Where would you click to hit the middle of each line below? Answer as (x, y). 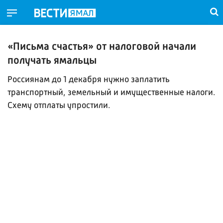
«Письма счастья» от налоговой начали (102, 47)
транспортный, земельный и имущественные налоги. (111, 93)
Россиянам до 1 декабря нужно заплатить (89, 80)
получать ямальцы (52, 61)
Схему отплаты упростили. (59, 106)
